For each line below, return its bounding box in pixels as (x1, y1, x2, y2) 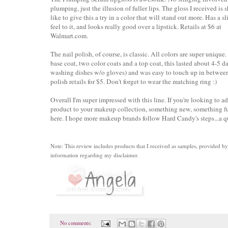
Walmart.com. (50, 31, 88, 40)
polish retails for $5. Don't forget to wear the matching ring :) (50, 76, 217, 86)
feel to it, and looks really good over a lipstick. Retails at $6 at (50, 21, 221, 31)
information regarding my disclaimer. (50, 151, 138, 159)
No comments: (60, 219, 93, 227)
